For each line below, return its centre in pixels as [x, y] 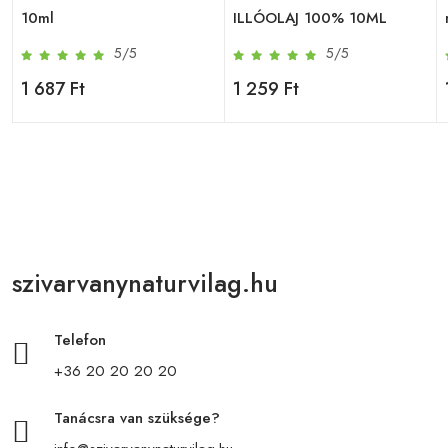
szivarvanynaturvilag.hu [145, 282]
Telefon [80, 339]
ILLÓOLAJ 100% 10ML [310, 17]
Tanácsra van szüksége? [137, 417]
